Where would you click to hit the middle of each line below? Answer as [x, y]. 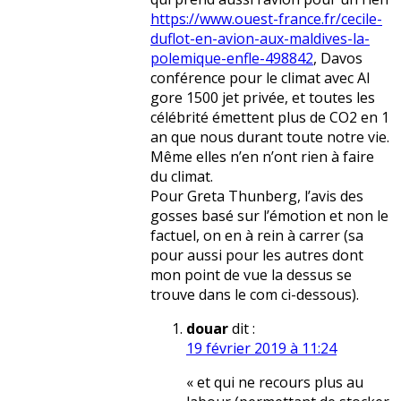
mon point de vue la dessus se [251, 275]
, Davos [338, 59]
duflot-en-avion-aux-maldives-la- [260, 39]
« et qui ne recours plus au [275, 383]
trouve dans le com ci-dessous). [255, 295]
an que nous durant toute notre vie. [270, 137]
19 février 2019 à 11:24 [261, 349]
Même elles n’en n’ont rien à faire [262, 157]
